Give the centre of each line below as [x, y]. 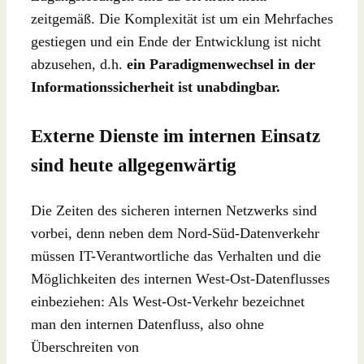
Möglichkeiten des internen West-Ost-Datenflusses [180, 278]
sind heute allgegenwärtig [134, 165]
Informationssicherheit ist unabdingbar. [156, 87]
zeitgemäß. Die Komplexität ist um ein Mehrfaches [182, 19]
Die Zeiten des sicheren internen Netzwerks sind [174, 210]
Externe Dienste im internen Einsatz [175, 136]
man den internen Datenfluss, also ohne [147, 324]
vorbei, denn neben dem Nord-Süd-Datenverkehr [175, 233]
